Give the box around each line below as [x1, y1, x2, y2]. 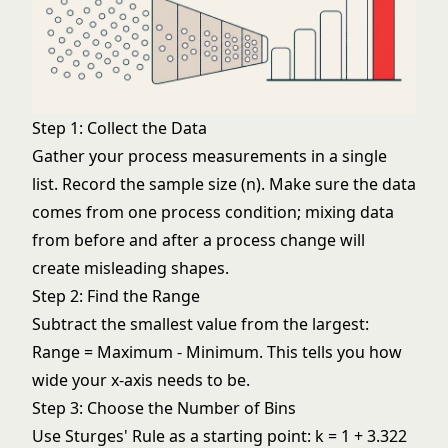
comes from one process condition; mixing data [32, 201, 394, 223]
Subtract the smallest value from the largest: [32, 313, 369, 335]
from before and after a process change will [32, 229, 365, 251]
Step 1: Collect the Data [32, 117, 207, 139]
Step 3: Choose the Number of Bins [32, 397, 296, 419]
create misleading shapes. [32, 257, 229, 279]
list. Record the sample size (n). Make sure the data [32, 173, 416, 195]
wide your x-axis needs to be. [32, 369, 250, 391]
